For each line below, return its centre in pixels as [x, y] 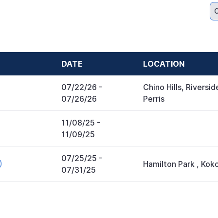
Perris [154, 99]
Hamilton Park [170, 164]
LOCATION [164, 64]
